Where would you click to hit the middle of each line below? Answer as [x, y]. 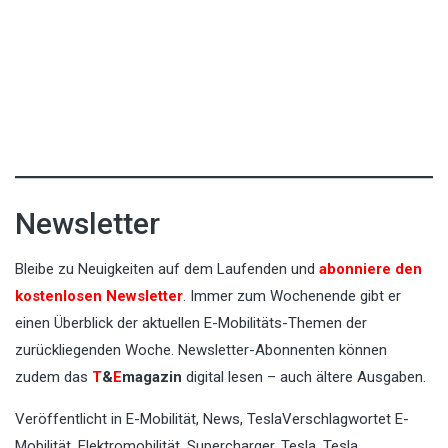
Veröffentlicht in [70, 419]
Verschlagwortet [338, 419]
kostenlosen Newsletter [99, 296]
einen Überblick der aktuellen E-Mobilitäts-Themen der [191, 323]
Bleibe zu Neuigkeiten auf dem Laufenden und [165, 269]
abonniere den [368, 269]
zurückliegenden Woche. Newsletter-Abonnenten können [201, 350]
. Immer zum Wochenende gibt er [292, 296]
